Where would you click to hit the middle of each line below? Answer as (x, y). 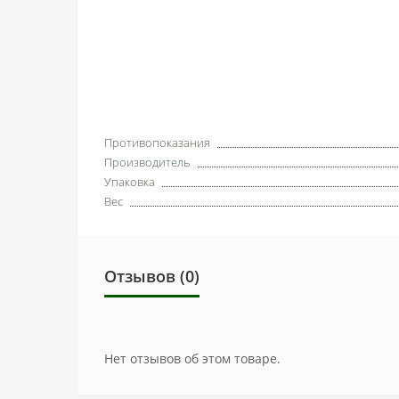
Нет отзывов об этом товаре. (192, 358)
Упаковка (130, 181)
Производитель (147, 162)
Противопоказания (157, 142)
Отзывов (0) (152, 276)
